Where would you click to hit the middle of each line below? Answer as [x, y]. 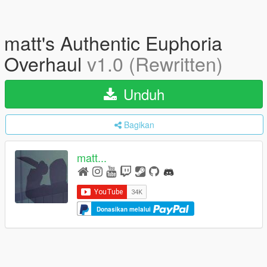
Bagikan [139, 125]
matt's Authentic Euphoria [113, 42]
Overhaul [46, 63]
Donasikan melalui [125, 209]
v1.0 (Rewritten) [155, 63]
